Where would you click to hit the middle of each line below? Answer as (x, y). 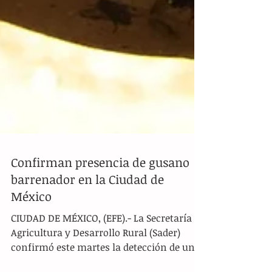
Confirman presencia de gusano (100, 191)
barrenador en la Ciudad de (87, 208)
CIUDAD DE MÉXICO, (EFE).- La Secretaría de (108, 247)
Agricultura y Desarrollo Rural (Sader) (96, 262)
